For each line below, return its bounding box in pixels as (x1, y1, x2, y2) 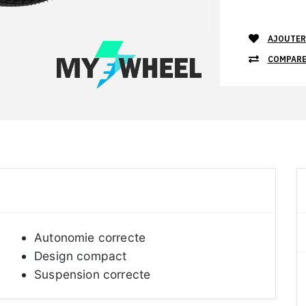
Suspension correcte (34, 267, 151, 281)
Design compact (34, 249, 127, 263)
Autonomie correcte (34, 230, 146, 245)
